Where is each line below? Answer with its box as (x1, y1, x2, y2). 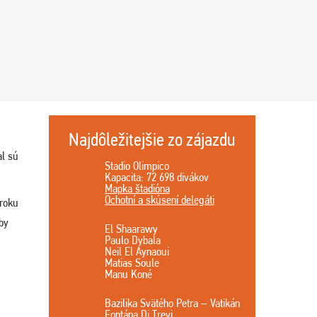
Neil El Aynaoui (104, 244, 169, 258)
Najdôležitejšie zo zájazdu (69, 129, 236, 150)
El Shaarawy (104, 221, 158, 236)
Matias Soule (104, 255, 159, 270)
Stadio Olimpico (104, 158, 169, 173)
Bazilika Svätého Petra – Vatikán (104, 296, 240, 310)
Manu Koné (104, 267, 152, 281)
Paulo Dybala (104, 233, 161, 247)
